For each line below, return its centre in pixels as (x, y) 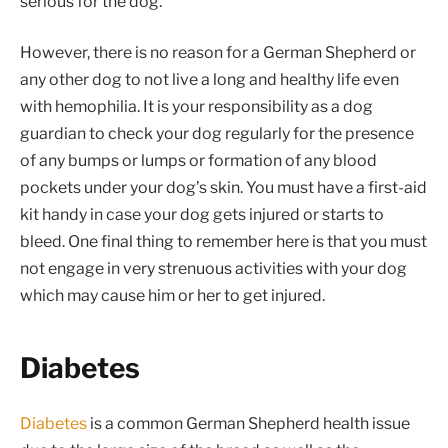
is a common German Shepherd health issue (248, 423)
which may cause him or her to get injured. (172, 296)
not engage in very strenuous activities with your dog (213, 269)
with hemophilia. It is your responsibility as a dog (196, 107)
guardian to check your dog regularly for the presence (217, 134)
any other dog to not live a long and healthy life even (209, 80)
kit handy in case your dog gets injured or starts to (202, 215)
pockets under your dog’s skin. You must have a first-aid (223, 188)
